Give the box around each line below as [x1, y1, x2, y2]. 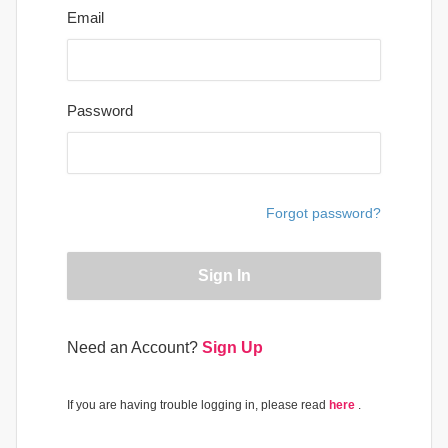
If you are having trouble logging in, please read [67, 398, 326, 412]
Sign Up [202, 339, 263, 356]
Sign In [197, 267, 251, 284]
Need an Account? [67, 339, 198, 356]
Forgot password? [266, 205, 381, 221]
